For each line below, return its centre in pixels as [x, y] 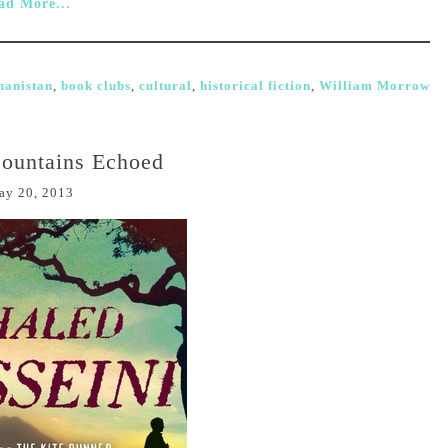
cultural [165, 85]
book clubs [96, 85]
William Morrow [374, 85]
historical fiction [255, 85]
